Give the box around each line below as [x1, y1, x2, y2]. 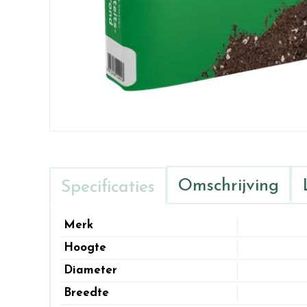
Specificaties [61, 179, 155, 197]
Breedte [64, 287, 109, 299]
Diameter [64, 265, 117, 277]
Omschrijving [178, 177, 279, 195]
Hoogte [64, 242, 106, 254]
